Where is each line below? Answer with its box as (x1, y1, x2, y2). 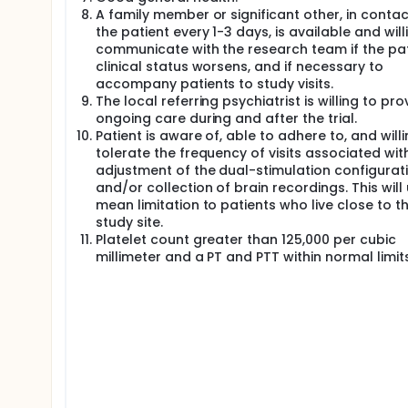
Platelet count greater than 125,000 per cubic (96, 230, 396, 249)
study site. (96, 213, 163, 231)
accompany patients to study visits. (96, 75, 333, 93)
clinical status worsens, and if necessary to (96, 57, 383, 76)
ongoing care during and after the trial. (96, 109, 357, 127)
